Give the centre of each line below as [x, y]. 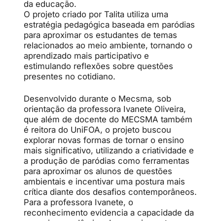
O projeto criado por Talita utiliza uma [96, 14]
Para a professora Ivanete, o [78, 202]
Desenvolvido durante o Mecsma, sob [97, 99]
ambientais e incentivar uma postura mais [104, 182]
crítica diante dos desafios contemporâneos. [110, 192]
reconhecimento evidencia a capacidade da [109, 213]
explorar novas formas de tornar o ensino [104, 140]
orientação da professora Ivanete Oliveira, [105, 109]
